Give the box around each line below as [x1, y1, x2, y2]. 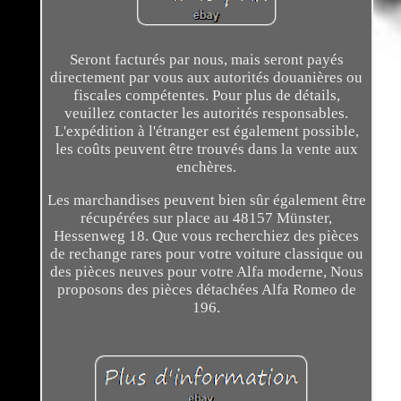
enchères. [176, 158, 237, 175]
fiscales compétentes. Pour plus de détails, [73, 86, 340, 104]
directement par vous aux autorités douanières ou [50, 68, 363, 86]
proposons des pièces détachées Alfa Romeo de [56, 280, 356, 298]
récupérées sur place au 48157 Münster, [81, 209, 333, 226]
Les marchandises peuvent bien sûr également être [47, 191, 366, 209]
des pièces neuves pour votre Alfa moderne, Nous [49, 262, 363, 280]
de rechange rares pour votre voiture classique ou [49, 244, 363, 262]
